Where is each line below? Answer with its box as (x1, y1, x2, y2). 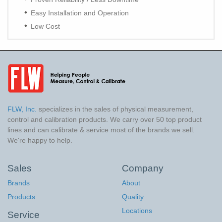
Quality (122, 193, 144, 201)
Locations (122, 207, 153, 215)
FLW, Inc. (7, 105, 37, 113)
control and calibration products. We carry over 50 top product (7, 115, 202, 124)
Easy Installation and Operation (31, 9, 129, 17)
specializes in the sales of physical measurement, (37, 105, 193, 113)
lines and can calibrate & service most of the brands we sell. (7, 126, 195, 134)
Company (122, 163, 164, 174)
